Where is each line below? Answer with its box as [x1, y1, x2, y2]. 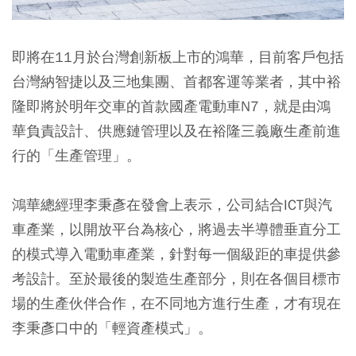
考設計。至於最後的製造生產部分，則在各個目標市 [12, 269, 341, 288]
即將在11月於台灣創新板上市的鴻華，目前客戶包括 [12, 48, 344, 67]
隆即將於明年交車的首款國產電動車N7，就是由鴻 [12, 97, 331, 116]
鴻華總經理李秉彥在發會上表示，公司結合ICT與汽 [12, 195, 332, 215]
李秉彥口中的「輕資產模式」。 [12, 319, 212, 338]
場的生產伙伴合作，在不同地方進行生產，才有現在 [12, 294, 341, 313]
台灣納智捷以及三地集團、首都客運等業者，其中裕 [12, 72, 341, 91]
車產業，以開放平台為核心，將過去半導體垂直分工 [12, 220, 341, 239]
